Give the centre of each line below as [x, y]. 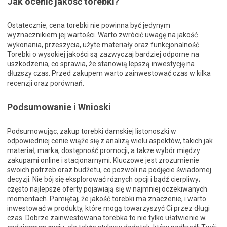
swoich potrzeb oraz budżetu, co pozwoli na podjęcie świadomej [109, 169]
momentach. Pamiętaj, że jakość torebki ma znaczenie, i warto [107, 198]
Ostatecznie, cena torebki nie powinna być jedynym [89, 25]
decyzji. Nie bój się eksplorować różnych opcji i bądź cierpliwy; [104, 179]
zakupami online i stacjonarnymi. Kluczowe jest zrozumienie [103, 160]
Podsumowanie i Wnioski [59, 107]
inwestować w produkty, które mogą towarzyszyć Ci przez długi [108, 208]
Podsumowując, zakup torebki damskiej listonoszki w [92, 131]
